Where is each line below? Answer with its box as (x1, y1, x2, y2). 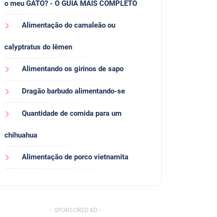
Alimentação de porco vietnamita (22, 153, 128, 162)
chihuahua (4, 131, 37, 140)
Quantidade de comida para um (22, 109, 122, 118)
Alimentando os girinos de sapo (22, 64, 124, 74)
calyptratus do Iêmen (4, 43, 72, 52)
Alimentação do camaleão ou (22, 21, 115, 30)
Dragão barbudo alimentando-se (22, 87, 125, 96)
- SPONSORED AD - (49, 206, 102, 215)
